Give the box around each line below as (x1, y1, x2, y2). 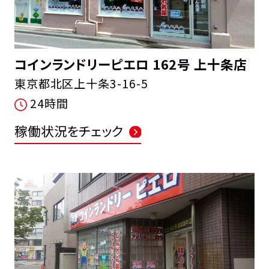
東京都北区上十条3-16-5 (14, 74, 148, 92)
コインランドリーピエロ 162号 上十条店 (14, 54, 247, 73)
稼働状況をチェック (14, 121, 124, 140)
